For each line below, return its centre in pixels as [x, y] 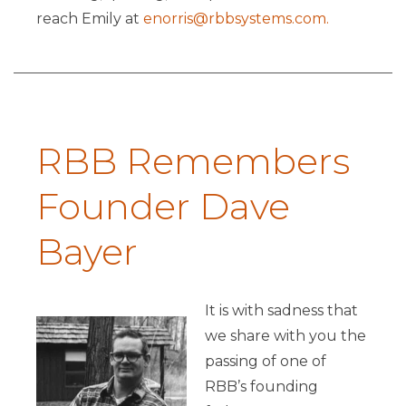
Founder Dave [163, 206]
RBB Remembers [193, 160]
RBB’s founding [261, 387]
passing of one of [265, 362]
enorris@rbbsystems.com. [236, 18]
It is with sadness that [281, 311]
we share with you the [285, 336]
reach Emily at [90, 18]
